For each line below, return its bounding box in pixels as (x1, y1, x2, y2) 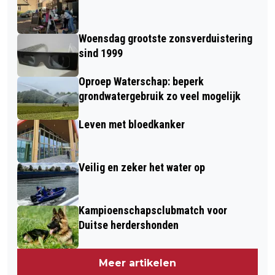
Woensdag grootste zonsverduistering (79, 32, 252, 45)
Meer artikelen (99, 257, 176, 269)
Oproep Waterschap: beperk (79, 75, 204, 88)
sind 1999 (79, 47, 123, 60)
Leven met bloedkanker (79, 118, 185, 131)
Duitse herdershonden (79, 219, 179, 232)
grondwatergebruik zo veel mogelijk (79, 90, 241, 103)
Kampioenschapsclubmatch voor (79, 204, 227, 217)
